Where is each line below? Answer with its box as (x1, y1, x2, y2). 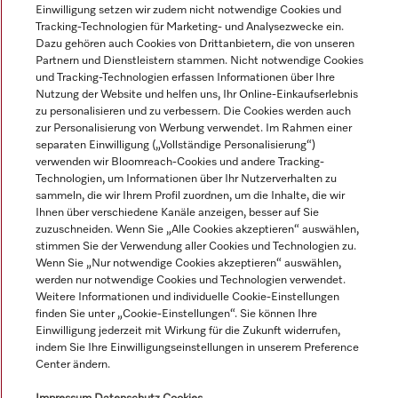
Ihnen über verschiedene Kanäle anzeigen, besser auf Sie (35, 207, 319, 219)
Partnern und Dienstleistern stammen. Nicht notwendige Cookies (35, 55, 363, 67)
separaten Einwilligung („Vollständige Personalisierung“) (35, 139, 315, 151)
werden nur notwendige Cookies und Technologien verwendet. (35, 275, 346, 286)
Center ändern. (35, 359, 110, 370)
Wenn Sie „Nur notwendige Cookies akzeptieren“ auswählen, (35, 258, 341, 269)
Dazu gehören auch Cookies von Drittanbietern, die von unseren (35, 38, 354, 50)
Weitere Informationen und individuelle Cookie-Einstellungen (35, 291, 339, 303)
